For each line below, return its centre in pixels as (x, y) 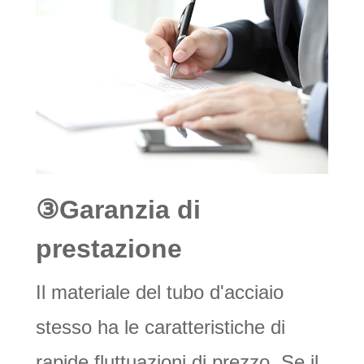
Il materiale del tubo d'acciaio (160, 292)
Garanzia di (130, 210)
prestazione (109, 249)
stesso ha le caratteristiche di (160, 327)
